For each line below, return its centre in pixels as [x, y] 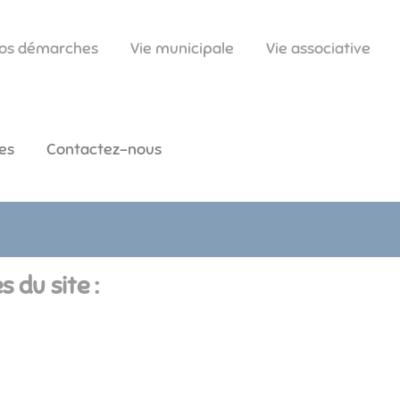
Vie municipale [182, 49]
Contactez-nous [104, 150]
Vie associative [318, 49]
